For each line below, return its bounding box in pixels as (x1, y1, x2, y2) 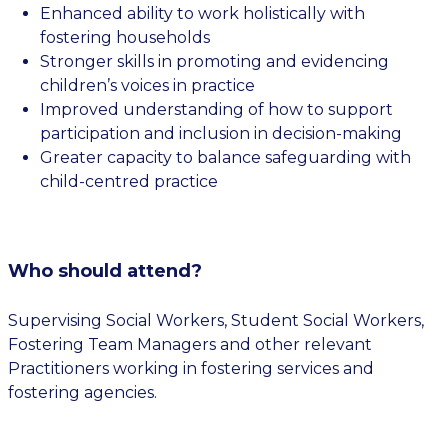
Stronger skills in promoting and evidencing (40, 52, 389, 71)
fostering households (40, 28, 210, 47)
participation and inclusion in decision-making (40, 124, 402, 143)
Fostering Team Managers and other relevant (8, 335, 372, 354)
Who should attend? (8, 260, 202, 282)
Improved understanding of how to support (40, 100, 393, 119)
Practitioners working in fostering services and (8, 359, 374, 378)
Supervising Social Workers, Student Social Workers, (8, 311, 424, 330)
